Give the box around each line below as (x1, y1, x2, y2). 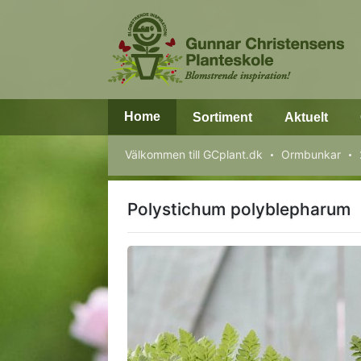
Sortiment (193, 110, 253, 124)
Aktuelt (284, 110, 329, 124)
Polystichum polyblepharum (127, 199, 351, 219)
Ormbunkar (281, 147, 342, 161)
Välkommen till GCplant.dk (125, 147, 263, 161)
